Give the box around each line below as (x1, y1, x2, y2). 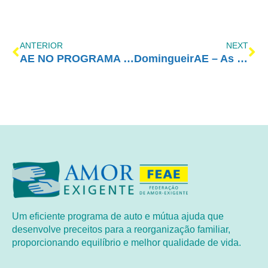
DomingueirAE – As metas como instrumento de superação (237, 53, 248, 65)
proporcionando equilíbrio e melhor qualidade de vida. (12, 237, 241, 248)
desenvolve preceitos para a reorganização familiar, (12, 224, 230, 235)
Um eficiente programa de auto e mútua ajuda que (12, 211, 224, 222)
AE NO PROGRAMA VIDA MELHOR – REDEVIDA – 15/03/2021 (123, 53, 134, 65)
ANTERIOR (20, 41, 63, 51)
